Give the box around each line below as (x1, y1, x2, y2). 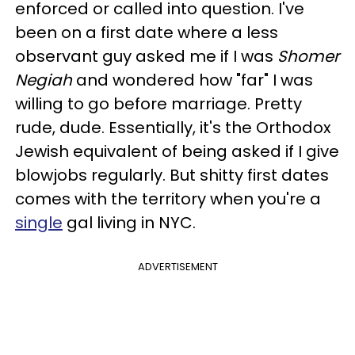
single (15, 212, 63, 234)
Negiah (15, 69, 72, 91)
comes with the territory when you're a (15, 188, 321, 210)
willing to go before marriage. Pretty (15, 93, 302, 115)
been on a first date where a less (15, 21, 278, 44)
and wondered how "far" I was (72, 69, 313, 91)
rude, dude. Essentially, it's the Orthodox (15, 116, 331, 139)
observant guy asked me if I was (15, 45, 277, 67)
